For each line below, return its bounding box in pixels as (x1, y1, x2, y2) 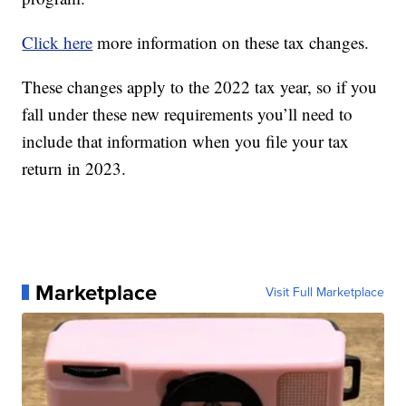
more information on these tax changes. (92, 30, 370, 53)
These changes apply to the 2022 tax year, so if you (22, 74, 378, 98)
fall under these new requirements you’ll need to (22, 101, 353, 125)
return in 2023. (22, 156, 127, 179)
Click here (22, 30, 93, 53)
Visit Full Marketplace (265, 282, 384, 302)
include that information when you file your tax (22, 129, 350, 152)
